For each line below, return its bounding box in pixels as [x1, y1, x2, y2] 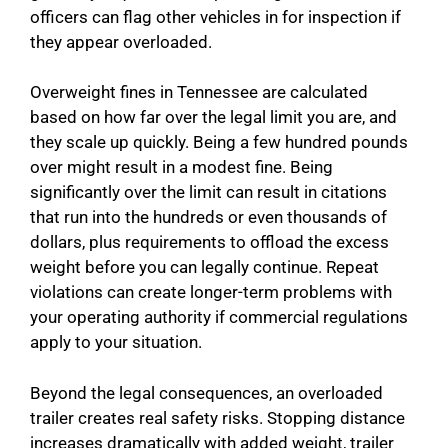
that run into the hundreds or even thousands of [30, 207, 387, 228]
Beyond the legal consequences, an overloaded [30, 382, 383, 403]
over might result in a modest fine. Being [30, 157, 333, 178]
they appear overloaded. [30, 31, 212, 52]
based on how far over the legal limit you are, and [30, 107, 397, 128]
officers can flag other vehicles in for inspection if [30, 6, 401, 27]
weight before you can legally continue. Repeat [30, 257, 379, 278]
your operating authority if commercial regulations [30, 307, 408, 328]
